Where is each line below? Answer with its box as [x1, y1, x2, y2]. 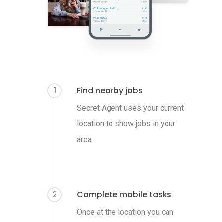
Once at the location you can [77, 207, 174, 217]
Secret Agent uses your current [77, 103, 184, 113]
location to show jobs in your [77, 119, 176, 129]
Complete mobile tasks [77, 189, 172, 201]
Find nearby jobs [77, 85, 143, 97]
